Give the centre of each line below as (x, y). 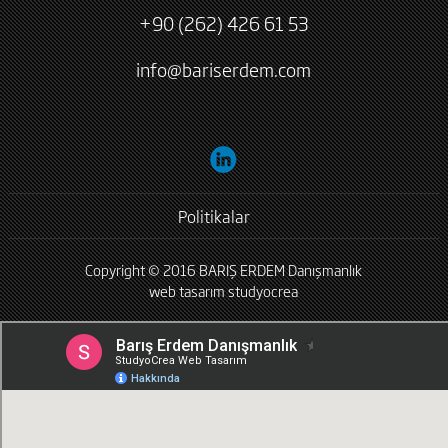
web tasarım (187, 290)
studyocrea (263, 290)
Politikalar (213, 216)
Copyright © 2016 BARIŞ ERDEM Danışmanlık (224, 269)
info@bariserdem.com (224, 69)
